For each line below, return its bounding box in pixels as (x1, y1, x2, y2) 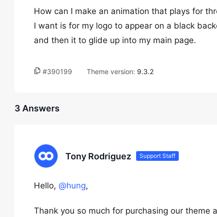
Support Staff (139, 152, 175, 159)
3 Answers (15, 103, 60, 113)
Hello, (34, 181, 59, 190)
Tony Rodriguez (65, 151, 131, 161)
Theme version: (87, 67, 137, 76)
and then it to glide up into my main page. (34, 35, 196, 45)
